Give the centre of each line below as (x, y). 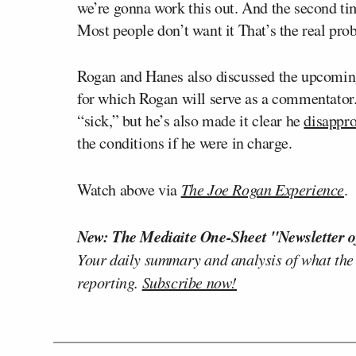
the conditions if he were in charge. (185, 142)
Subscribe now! (190, 282)
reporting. (110, 282)
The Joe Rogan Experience (263, 189)
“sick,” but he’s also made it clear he (191, 120)
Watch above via (129, 189)
